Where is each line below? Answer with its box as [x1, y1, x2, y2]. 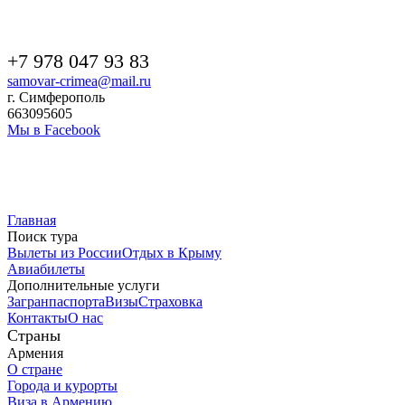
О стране [7, 362, 62, 377]
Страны [7, 326, 61, 344]
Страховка [138, 294, 202, 309]
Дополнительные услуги [7, 278, 160, 293]
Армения [7, 345, 63, 361]
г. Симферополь [7, 89, 105, 105]
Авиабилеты [7, 261, 85, 277]
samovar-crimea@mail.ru [7, 73, 151, 89]
